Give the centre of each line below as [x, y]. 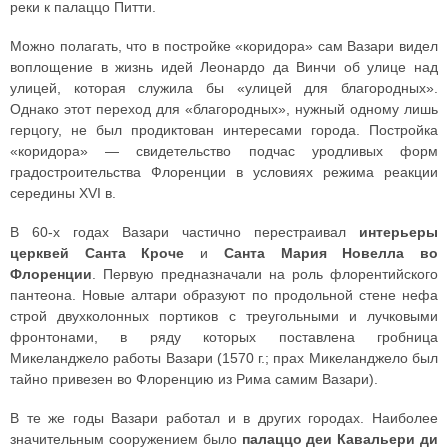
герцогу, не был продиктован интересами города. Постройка [224, 130]
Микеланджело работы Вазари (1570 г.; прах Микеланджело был [224, 358]
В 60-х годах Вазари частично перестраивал [184, 232]
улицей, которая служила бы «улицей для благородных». [224, 88]
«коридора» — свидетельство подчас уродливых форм [224, 151]
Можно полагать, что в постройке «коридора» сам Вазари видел [224, 46]
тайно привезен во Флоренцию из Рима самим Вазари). [194, 379]
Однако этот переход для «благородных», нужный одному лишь [224, 109]
